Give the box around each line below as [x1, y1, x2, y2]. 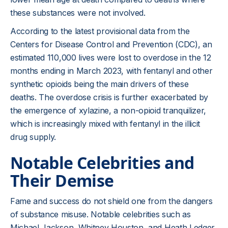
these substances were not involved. [10, 8, 146, 18]
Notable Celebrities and [10, 152, 194, 174]
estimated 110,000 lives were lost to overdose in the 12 [10, 52, 211, 63]
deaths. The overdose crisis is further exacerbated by [10, 92, 209, 102]
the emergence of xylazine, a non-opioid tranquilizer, [10, 105, 207, 116]
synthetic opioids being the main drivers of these [10, 79, 189, 89]
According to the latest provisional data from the [10, 26, 190, 36]
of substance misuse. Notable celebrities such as [10, 209, 191, 219]
